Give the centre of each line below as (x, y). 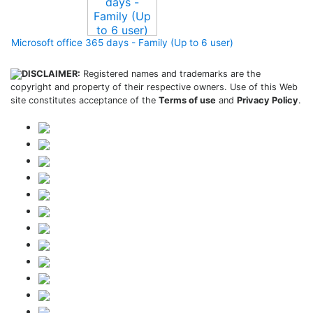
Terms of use (187, 100)
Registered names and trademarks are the (170, 74)
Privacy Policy (268, 100)
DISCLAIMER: (51, 74)
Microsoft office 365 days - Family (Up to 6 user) (122, 43)
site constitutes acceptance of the (85, 100)
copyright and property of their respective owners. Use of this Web (154, 87)
